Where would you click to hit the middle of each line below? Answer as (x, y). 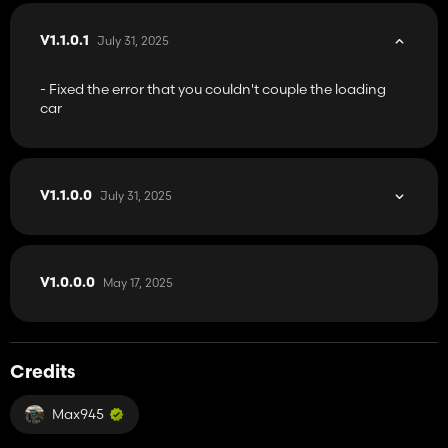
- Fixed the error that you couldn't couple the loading (213, 88)
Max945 (78, 413)
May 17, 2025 (138, 282)
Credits (42, 373)
